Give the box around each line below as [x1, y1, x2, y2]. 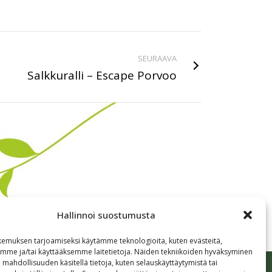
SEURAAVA [138, 52, 177, 64]
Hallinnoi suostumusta [56, 209, 155, 221]
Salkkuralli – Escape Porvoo [27, 67, 177, 83]
